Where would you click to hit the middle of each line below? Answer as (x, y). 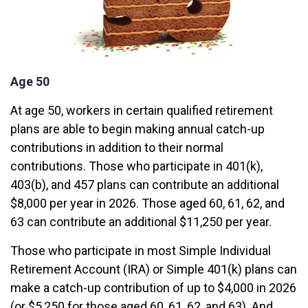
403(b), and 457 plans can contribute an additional (145, 185)
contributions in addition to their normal (117, 147)
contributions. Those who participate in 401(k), (136, 166)
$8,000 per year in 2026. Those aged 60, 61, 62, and (147, 203)
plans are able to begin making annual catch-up (137, 129)
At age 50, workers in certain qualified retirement (142, 110)
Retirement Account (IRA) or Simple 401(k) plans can (154, 269)
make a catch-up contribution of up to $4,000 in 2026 (153, 288)
